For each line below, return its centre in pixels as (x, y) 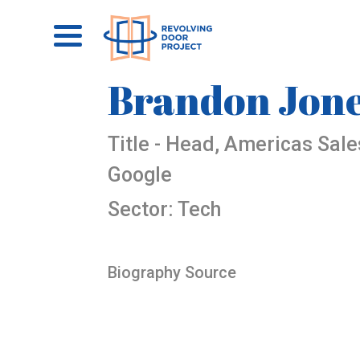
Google (140, 175)
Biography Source (172, 272)
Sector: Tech (165, 209)
